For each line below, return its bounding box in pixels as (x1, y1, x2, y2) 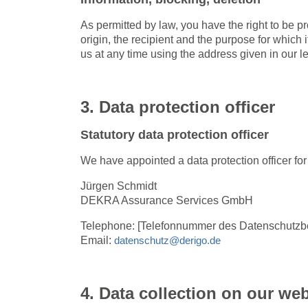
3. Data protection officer (80, 97, 275, 116)
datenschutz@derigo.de (114, 234, 221, 246)
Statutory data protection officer (80, 127, 269, 142)
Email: (80, 234, 114, 246)
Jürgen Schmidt (80, 179, 157, 192)
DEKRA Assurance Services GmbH (80, 194, 253, 206)
